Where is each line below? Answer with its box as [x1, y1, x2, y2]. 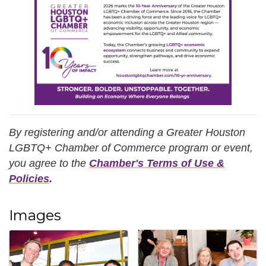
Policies [9, 172, 49, 185]
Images [9, 206, 61, 224]
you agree [9, 157, 56, 169]
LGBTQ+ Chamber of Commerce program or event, [9, 141, 253, 154]
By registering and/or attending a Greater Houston [9, 126, 245, 138]
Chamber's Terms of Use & [89, 157, 224, 169]
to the [56, 157, 89, 169]
